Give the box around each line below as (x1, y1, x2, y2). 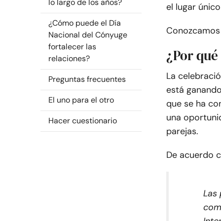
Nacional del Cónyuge (48, 30, 127, 40)
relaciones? (48, 53, 90, 64)
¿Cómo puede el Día (48, 18, 121, 28)
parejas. (166, 125, 198, 137)
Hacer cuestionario (48, 115, 117, 126)
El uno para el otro (48, 95, 114, 105)
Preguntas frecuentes (48, 74, 126, 84)
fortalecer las (48, 41, 96, 52)
